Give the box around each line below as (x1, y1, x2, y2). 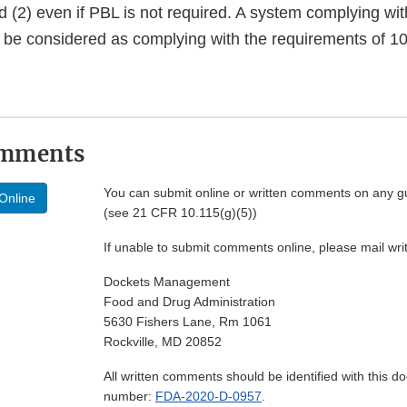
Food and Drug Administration (104, 294, 275, 310)
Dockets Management (104, 274, 230, 290)
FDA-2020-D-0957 (155, 389, 262, 404)
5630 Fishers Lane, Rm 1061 (104, 314, 272, 330)
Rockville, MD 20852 (104, 334, 222, 350)
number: (104, 389, 155, 404)
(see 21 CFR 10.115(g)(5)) (104, 205, 257, 221)
